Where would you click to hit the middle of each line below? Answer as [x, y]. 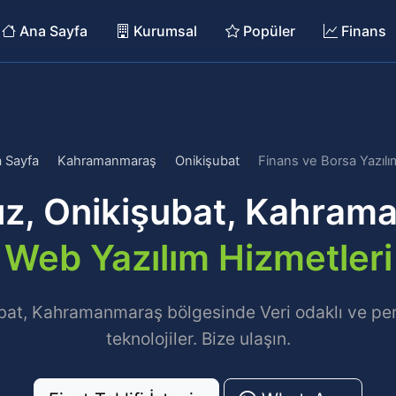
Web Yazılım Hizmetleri [198, 258]
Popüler [267, 30]
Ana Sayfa [52, 30]
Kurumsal [164, 30]
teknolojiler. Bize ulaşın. [198, 339]
